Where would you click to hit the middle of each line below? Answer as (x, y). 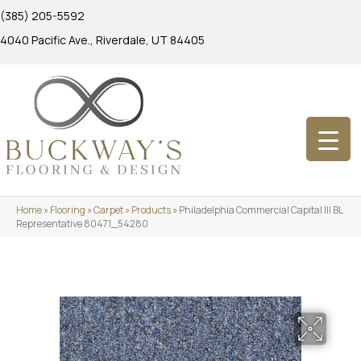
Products (151, 210)
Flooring (68, 210)
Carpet (108, 210)
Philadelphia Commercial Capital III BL (261, 210)
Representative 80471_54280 (82, 223)
